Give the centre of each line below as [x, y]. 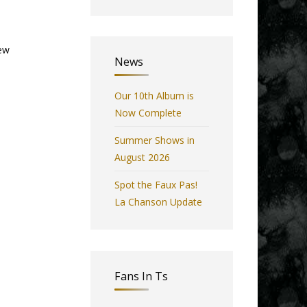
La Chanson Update [158, 202]
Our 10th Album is [154, 96]
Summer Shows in [155, 140]
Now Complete [148, 113]
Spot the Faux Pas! [156, 185]
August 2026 [142, 158]
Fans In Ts [141, 277]
